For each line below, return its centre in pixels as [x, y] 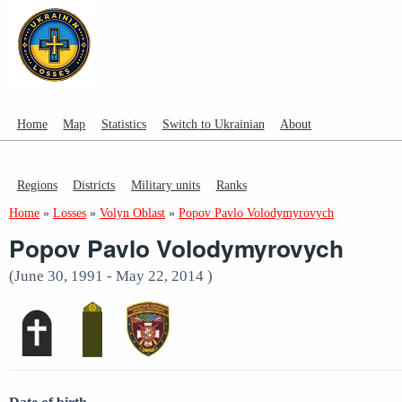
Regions [37, 184]
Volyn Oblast [132, 213]
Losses [70, 213]
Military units [165, 184]
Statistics [123, 124]
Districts [94, 184]
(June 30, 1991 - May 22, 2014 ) [111, 275]
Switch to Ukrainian [213, 124]
